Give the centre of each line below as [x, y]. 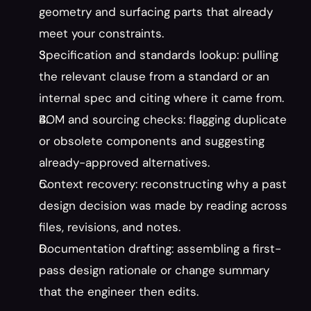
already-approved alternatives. [124, 162]
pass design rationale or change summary [154, 270]
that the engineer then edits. [119, 292]
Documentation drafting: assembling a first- [160, 249]
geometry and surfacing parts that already [156, 12]
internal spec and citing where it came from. [161, 98]
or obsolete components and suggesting [152, 141]
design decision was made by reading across [163, 205]
